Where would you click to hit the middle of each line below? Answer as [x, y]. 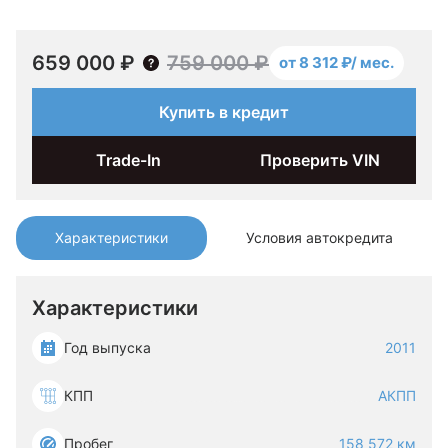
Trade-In [128, 160]
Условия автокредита [319, 237]
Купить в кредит [224, 112]
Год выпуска [107, 347]
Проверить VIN [320, 160]
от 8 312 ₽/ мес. [336, 62]
